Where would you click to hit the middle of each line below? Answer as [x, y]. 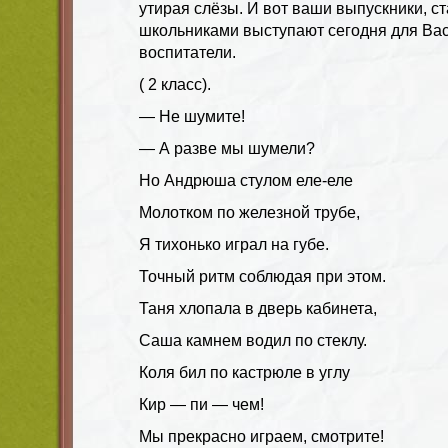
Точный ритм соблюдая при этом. [262, 276]
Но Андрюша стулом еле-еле [246, 180]
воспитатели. [187, 52]
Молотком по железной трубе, [249, 212]
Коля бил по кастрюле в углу [244, 372]
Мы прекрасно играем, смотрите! [261, 436]
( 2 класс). [175, 84]
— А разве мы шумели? [227, 148]
